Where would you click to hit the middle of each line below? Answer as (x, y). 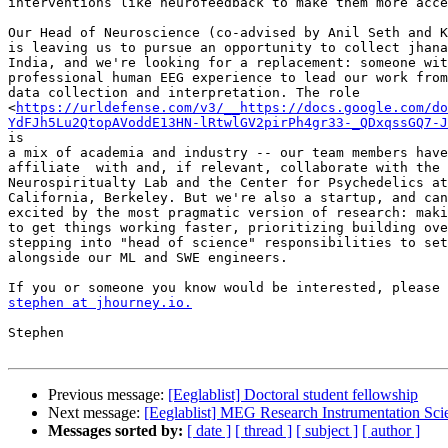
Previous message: (108, 395)
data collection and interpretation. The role (184, 93)
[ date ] (209, 431)
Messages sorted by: (115, 431)
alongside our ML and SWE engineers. (148, 258)
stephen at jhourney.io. (100, 303)
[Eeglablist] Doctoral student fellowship (293, 395)
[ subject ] (327, 431)
